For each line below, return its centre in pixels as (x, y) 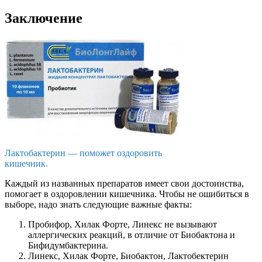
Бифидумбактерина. (68, 246)
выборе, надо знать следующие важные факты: (98, 205)
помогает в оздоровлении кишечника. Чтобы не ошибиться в (127, 194)
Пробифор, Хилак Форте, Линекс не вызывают (123, 225)
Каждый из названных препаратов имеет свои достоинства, (124, 184)
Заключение (44, 18)
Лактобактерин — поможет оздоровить (83, 153)
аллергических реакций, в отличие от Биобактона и (132, 235)
